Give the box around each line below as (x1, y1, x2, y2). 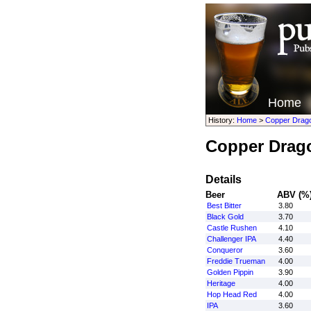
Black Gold (206, 212, 244, 221)
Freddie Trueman (206, 257, 265, 265)
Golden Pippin (206, 268, 253, 276)
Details (205, 174, 242, 185)
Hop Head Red (206, 290, 257, 299)
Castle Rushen (206, 224, 257, 232)
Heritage (206, 279, 235, 287)
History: (208, 116, 237, 124)
